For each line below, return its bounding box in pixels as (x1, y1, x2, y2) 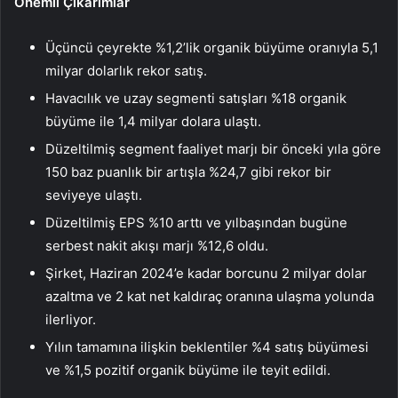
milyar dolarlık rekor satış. (45, 62, 207, 80)
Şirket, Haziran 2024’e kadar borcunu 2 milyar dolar (45, 265, 367, 283)
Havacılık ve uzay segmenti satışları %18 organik (45, 90, 346, 107)
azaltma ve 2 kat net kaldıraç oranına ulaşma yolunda (45, 288, 374, 306)
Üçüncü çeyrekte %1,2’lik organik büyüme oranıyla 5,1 (45, 39, 378, 57)
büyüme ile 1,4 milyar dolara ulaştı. (45, 113, 261, 131)
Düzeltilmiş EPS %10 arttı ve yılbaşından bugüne (45, 214, 347, 232)
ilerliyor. (45, 311, 96, 329)
